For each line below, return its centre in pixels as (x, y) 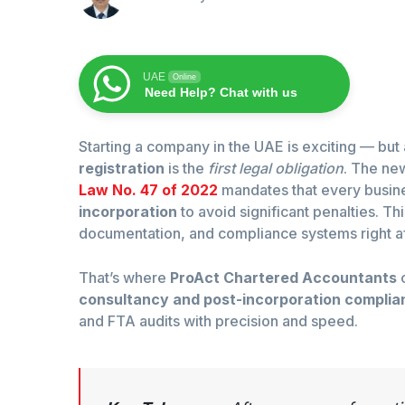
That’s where (124, 278)
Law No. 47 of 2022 (148, 190)
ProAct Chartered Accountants (283, 278)
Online (184, 77)
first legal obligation (276, 169)
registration (122, 169)
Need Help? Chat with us (221, 93)
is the (186, 169)
